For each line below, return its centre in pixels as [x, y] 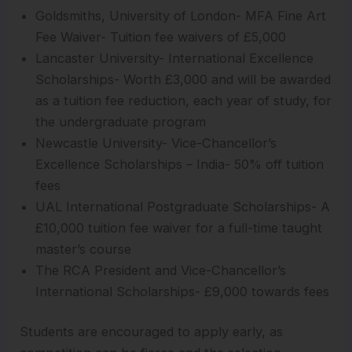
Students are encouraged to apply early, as [152, 332]
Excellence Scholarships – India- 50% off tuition [180, 164]
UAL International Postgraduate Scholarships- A [183, 206]
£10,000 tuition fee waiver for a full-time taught [179, 227]
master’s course [84, 249]
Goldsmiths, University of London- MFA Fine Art [181, 15]
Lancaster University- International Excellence [175, 58]
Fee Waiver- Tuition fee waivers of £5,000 [161, 37]
